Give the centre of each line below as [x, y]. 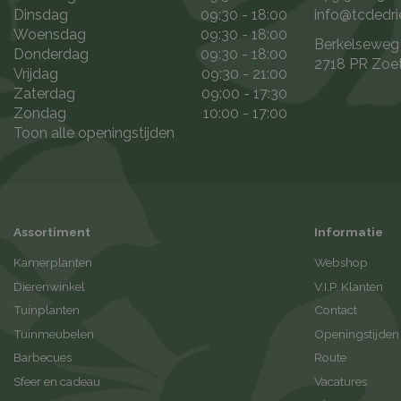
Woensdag [50, 35]
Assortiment [52, 232]
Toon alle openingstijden [94, 133]
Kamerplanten [53, 263]
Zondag [40, 114]
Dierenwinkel [49, 286]
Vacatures [341, 381]
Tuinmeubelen [54, 333]
